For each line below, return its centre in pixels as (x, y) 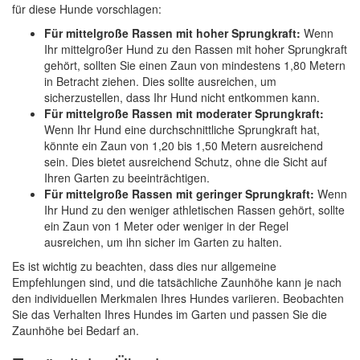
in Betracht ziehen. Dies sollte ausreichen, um (160, 81)
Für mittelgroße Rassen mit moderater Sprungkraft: (184, 113)
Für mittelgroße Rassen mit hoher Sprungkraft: (172, 33)
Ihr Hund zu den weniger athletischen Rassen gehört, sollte (194, 210)
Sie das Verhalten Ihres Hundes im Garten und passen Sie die (170, 314)
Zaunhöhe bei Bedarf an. (76, 330)
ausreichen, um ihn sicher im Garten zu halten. (163, 242)
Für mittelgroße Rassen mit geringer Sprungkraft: (179, 194)
